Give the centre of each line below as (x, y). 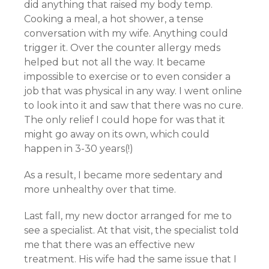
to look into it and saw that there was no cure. (134, 105)
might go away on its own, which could (117, 134)
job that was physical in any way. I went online (133, 91)
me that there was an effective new (109, 245)
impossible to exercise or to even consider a (127, 77)
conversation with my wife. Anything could (126, 33)
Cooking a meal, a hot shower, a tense (114, 19)
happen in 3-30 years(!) (79, 149)
